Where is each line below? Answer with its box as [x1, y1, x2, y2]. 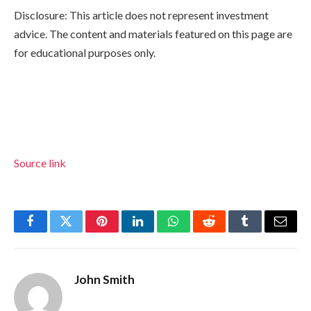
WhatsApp [172, 225, 226, 238]
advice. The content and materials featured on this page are [14, 26, 292, 40]
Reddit [208, 225, 242, 238]
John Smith [74, 272, 135, 287]
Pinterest [101, 225, 145, 238]
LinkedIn [136, 225, 183, 238]
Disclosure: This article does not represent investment [14, 8, 269, 22]
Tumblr [244, 225, 281, 238]
